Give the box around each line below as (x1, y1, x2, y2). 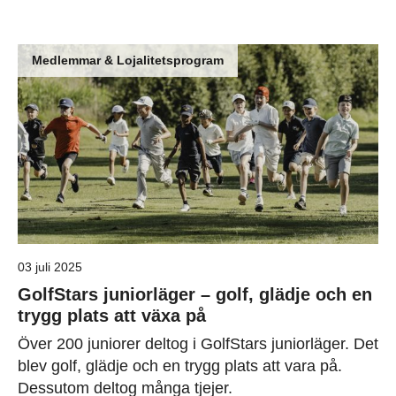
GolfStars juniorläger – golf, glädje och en (18, 285, 372, 305)
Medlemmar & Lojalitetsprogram (32, 52, 224, 67)
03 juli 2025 (18, 260, 82, 275)
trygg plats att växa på (18, 306, 206, 326)
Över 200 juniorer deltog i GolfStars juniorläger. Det (18, 335, 378, 354)
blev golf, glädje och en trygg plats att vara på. (18, 357, 342, 376)
